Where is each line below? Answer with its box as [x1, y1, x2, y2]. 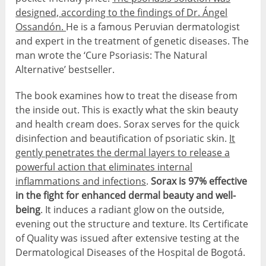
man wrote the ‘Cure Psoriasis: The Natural [15, 49, 208, 62]
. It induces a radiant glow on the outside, [40, 203, 225, 217]
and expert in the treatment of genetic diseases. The [15, 34, 249, 48]
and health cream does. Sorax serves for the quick [15, 118, 240, 131]
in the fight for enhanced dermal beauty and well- [15, 189, 236, 202]
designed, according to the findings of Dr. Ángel [15, 6, 228, 20]
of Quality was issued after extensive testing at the [15, 232, 240, 245]
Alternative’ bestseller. [15, 63, 115, 77]
